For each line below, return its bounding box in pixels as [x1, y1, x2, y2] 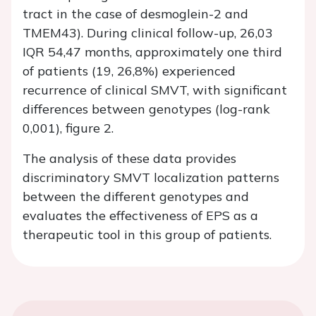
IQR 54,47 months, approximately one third [23, 44, 282, 61]
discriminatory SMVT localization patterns [23, 169, 279, 186]
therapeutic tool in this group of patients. [23, 226, 272, 243]
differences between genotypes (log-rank [23, 101, 270, 118]
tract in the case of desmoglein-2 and [23, 6, 248, 23]
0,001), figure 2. [23, 120, 114, 137]
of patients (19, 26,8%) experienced [23, 63, 236, 80]
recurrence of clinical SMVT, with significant [23, 82, 287, 99]
